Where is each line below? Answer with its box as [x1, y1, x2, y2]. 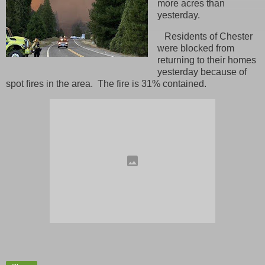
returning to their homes [157, 54, 256, 65]
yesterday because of [157, 66, 247, 77]
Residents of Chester [157, 31, 253, 41]
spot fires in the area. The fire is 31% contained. [6, 78, 206, 89]
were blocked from [157, 43, 234, 53]
